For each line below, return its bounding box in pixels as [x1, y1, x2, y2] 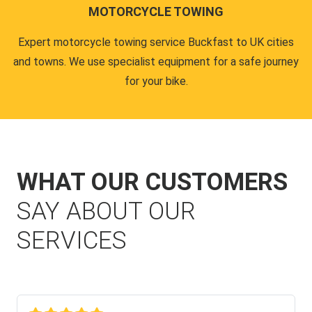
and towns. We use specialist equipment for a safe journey [13, 54, 299, 68]
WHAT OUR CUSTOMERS [17, 167, 288, 196]
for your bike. [124, 74, 188, 88]
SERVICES [17, 226, 127, 255]
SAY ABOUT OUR [17, 196, 196, 226]
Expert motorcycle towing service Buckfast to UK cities [18, 35, 294, 49]
